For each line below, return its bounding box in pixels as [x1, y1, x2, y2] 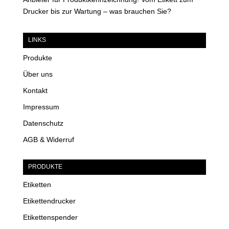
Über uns [22, 70, 53, 79]
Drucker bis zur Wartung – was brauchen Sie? [22, 7, 171, 16]
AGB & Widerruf [22, 135, 74, 144]
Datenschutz [22, 119, 63, 128]
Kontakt [22, 86, 48, 95]
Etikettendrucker [22, 197, 76, 205]
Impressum [22, 103, 59, 111]
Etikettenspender [22, 213, 78, 222]
